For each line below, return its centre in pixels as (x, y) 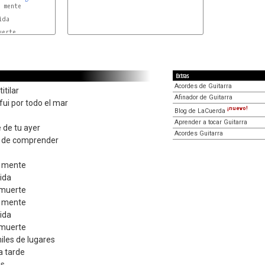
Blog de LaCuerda (201, 111)
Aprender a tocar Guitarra (211, 122)
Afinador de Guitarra (203, 97)
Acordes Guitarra (199, 133)
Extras (182, 76)
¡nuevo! (237, 108)
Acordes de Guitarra (203, 86)
